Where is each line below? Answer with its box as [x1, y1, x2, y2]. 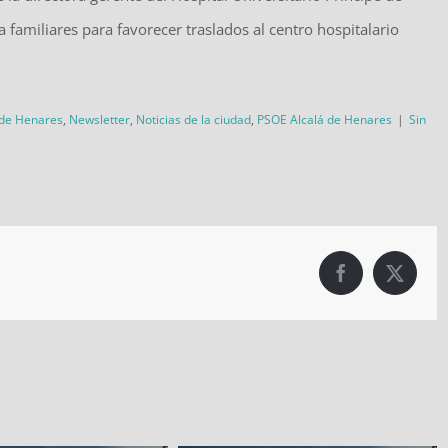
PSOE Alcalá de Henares [257, 111, 392, 129]
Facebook [339, 271, 409, 290]
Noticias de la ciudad [136, 111, 251, 129]
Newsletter [69, 111, 130, 129]
